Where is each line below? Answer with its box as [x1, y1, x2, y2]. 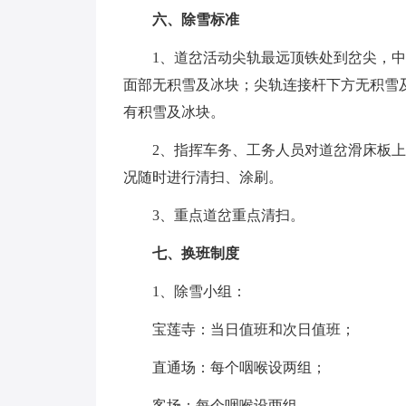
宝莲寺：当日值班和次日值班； [152, 322, 355, 337]
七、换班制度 [152, 246, 239, 261]
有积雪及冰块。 [123, 104, 225, 120]
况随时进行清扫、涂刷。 [123, 169, 283, 185]
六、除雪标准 [152, 12, 239, 27]
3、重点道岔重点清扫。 [152, 208, 304, 223]
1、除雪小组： [152, 284, 246, 299]
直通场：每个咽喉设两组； [152, 360, 326, 375]
